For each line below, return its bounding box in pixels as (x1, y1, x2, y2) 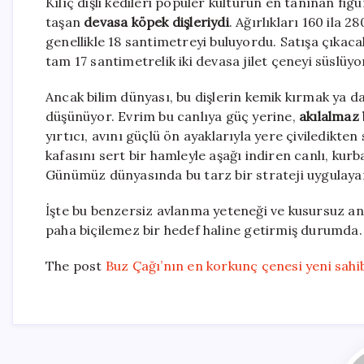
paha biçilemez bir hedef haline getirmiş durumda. (45, 222, 362, 239)
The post (45, 258, 106, 275)
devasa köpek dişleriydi (84, 14, 229, 31)
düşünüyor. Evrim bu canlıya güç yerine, (45, 108, 299, 125)
